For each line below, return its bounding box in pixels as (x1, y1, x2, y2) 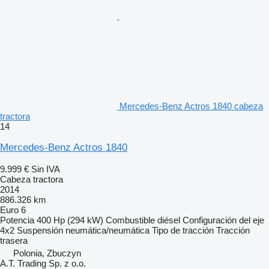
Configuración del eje (183, 214, 264, 225)
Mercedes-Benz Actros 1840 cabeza (119, 100, 263, 111)
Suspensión (17, 225, 63, 235)
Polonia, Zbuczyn (13, 247, 81, 258)
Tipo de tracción (152, 225, 214, 235)
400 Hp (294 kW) (37, 214, 103, 225)
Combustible (106, 214, 155, 225)
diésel (157, 214, 180, 225)
